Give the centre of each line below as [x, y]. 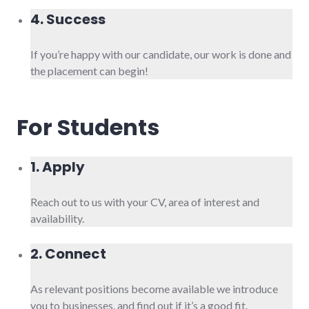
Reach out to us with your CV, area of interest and [145, 201]
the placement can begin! [89, 70]
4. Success [68, 19]
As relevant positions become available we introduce [154, 288]
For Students [88, 127]
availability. [57, 218]
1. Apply [58, 167]
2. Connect [68, 253]
